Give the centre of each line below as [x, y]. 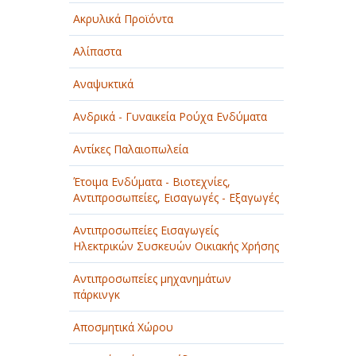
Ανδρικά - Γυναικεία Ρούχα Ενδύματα [170, 116]
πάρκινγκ [97, 294]
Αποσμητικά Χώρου [123, 327]
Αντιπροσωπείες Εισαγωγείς [146, 230]
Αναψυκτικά [103, 84]
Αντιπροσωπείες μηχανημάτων [152, 279]
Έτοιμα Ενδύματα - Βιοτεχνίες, [152, 182]
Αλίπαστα [97, 51]
